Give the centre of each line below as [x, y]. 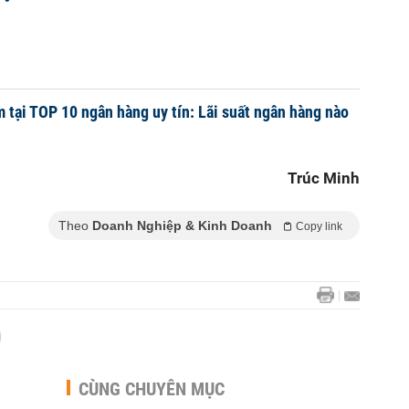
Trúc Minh [324, 178]
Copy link [319, 226]
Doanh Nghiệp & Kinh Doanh [182, 225]
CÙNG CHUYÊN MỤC [152, 389]
